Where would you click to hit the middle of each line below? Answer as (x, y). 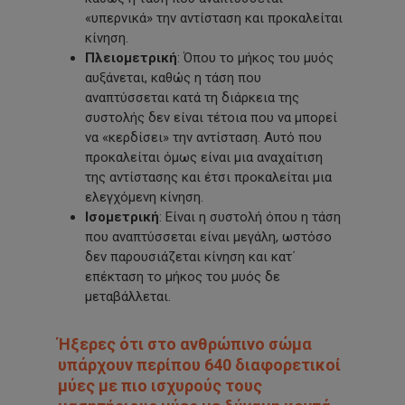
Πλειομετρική (132, 58)
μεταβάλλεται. (128, 297)
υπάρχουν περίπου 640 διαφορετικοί (200, 365)
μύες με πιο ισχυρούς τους (160, 386)
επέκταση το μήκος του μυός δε (183, 277)
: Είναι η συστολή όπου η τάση (250, 217)
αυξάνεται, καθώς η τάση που (174, 78)
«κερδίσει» (136, 138)
